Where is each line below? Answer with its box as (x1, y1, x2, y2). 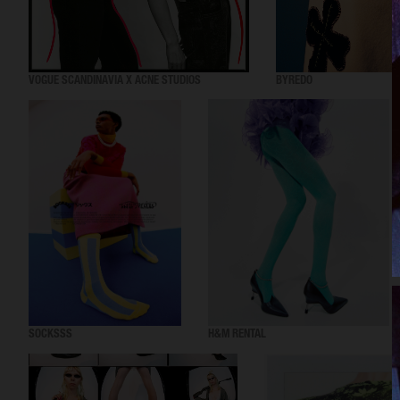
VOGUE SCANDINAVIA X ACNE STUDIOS (29, 76, 201, 88)
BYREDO (276, 76, 312, 88)
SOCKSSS (29, 329, 72, 342)
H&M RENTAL (208, 329, 266, 342)
